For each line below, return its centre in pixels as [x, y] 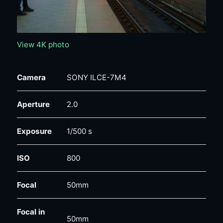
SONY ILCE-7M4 [96, 77]
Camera [31, 77]
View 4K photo [43, 44]
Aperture [33, 104]
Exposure [34, 131]
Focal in [31, 212]
